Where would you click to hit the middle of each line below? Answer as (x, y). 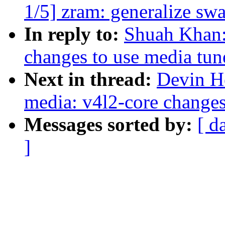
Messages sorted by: (111, 125)
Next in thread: (90, 79)
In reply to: (74, 34)
